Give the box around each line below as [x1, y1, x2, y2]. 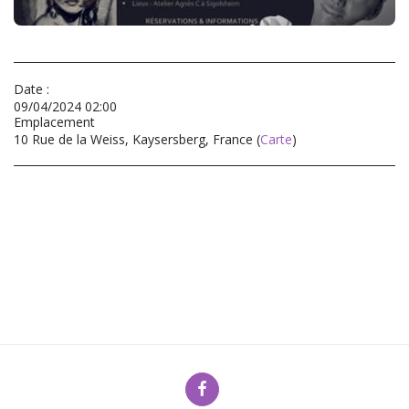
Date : [14, 80, 49, 98]
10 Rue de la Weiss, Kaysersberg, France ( [14, 131, 260, 148]
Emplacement [14, 113, 95, 131]
